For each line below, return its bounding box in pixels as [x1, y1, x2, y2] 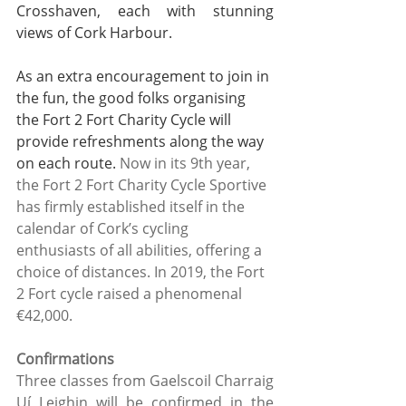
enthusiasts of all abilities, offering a [16, 240, 266, 261]
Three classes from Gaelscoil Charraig [16, 371, 274, 391]
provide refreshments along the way [16, 131, 267, 152]
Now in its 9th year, [120, 153, 254, 174]
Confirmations [16, 349, 114, 370]
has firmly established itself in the [16, 197, 248, 217]
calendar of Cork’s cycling [16, 218, 192, 239]
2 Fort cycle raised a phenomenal [16, 284, 246, 304]
